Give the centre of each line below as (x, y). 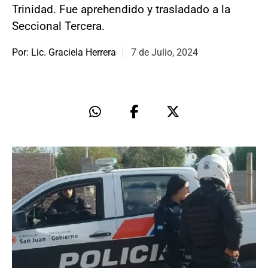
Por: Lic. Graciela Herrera (64, 52)
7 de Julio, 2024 (165, 52)
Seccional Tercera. (58, 26)
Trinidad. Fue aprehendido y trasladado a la (121, 9)
